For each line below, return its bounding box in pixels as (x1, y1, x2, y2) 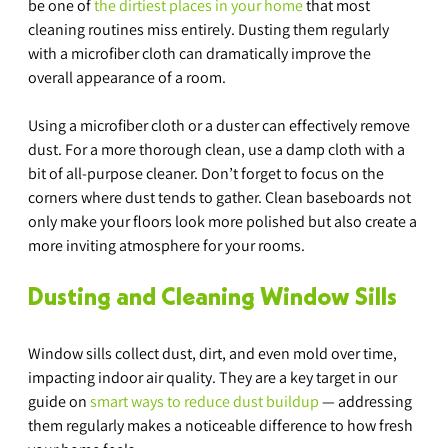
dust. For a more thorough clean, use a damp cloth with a (28, 139, 408, 161)
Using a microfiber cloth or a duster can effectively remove (28, 115, 413, 137)
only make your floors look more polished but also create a (28, 211, 420, 233)
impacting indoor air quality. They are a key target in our (28, 367, 400, 389)
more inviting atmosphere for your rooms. (28, 235, 305, 257)
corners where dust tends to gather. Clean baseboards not (28, 187, 414, 209)
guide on (28, 391, 90, 413)
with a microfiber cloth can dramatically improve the (28, 43, 374, 65)
